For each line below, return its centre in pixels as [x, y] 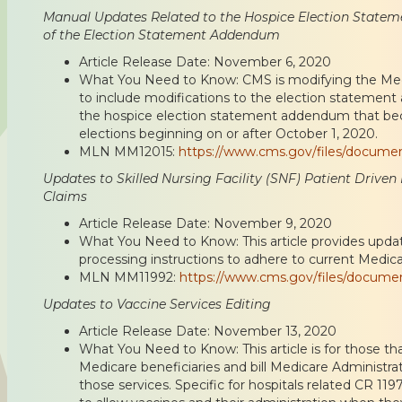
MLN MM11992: [129, 277]
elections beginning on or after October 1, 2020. [228, 133]
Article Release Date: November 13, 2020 [208, 331]
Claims [65, 196]
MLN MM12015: [129, 151]
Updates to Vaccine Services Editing [157, 304]
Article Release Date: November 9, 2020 [205, 223]
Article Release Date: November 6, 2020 [205, 61]
